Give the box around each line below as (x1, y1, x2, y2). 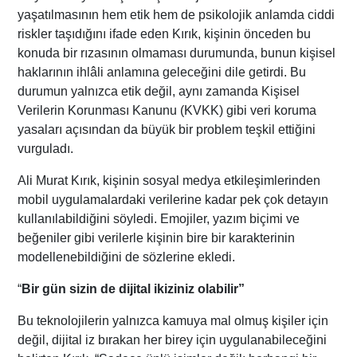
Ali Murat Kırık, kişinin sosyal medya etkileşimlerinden (18, 173, 321, 187)
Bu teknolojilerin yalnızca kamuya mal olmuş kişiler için (18, 313, 329, 328)
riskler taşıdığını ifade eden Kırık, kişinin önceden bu (18, 26, 312, 41)
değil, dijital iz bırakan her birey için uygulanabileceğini (18, 332, 328, 347)
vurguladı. (18, 141, 74, 155)
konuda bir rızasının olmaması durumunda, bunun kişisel (18, 45, 336, 60)
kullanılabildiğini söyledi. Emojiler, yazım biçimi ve (18, 211, 300, 226)
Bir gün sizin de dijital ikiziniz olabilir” (22, 281, 245, 296)
